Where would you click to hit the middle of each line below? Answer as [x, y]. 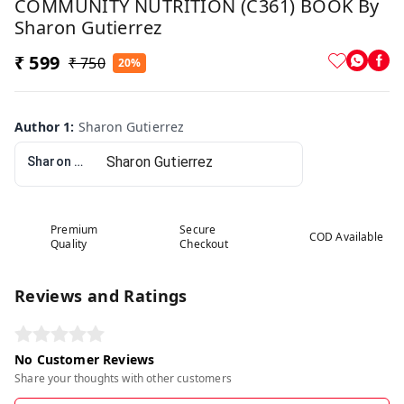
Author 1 [43, 127]
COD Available [346, 237]
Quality [69, 244]
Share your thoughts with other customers [123, 379]
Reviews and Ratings [101, 296]
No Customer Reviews [85, 360]
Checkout [204, 244]
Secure [198, 230]
